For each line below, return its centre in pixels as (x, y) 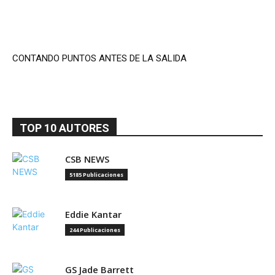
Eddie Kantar (93, 214)
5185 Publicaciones (96, 175)
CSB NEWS (87, 159)
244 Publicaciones (95, 230)
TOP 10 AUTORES (64, 128)
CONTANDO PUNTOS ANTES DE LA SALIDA (99, 58)
